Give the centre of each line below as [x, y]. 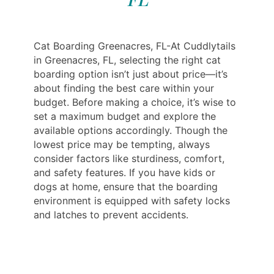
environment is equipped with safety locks [132, 200]
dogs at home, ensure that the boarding [126, 186]
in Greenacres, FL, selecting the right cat [127, 60]
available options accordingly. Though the [131, 130]
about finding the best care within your [124, 88]
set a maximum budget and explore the [125, 116]
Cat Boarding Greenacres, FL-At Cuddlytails [135, 46]
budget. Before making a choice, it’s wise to [135, 102]
